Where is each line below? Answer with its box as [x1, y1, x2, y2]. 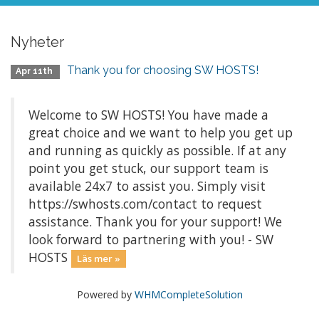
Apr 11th [16, 66, 56, 76]
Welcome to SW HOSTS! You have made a [28, 106, 268, 123]
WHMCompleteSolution [134, 288, 243, 301]
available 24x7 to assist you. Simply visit [28, 177, 266, 194]
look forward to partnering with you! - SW [28, 231, 273, 248]
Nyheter [11, 33, 64, 51]
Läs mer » [76, 252, 120, 265]
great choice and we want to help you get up [28, 124, 293, 141]
